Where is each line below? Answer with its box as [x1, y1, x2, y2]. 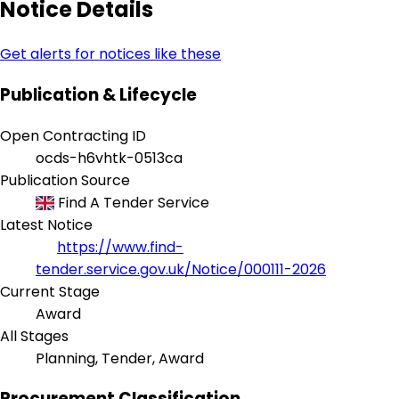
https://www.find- [57, 236, 183, 257]
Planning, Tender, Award [36, 347, 204, 369]
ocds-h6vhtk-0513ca [36, 147, 183, 168]
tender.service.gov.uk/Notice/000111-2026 [36, 258, 326, 280]
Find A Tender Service [54, 191, 210, 213]
